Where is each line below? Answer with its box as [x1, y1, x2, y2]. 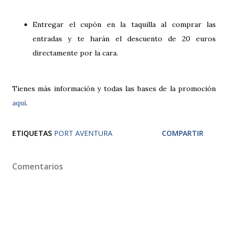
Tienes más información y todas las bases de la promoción [12, 83, 216, 93]
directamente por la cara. [33, 48, 118, 58]
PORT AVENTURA [54, 128, 112, 138]
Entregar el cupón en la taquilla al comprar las [33, 19, 216, 29]
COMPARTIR [162, 128, 204, 138]
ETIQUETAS [12, 128, 52, 138]
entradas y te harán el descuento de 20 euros [33, 34, 216, 43]
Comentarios [12, 160, 63, 172]
